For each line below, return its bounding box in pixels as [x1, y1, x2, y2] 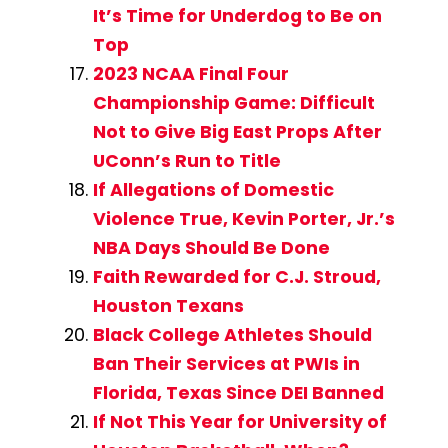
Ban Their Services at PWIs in [92, 352, 360, 377]
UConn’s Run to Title [92, 149, 281, 174]
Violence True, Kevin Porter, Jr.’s [92, 207, 395, 232]
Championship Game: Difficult [92, 91, 375, 116]
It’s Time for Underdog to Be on [92, 4, 382, 29]
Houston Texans [92, 294, 244, 319]
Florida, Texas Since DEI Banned [92, 381, 384, 406]
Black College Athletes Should [92, 323, 372, 348]
